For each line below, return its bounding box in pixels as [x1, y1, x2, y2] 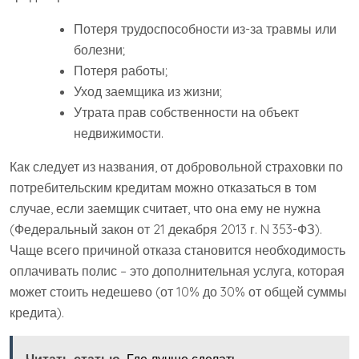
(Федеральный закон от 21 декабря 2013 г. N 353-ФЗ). [10, 221, 322, 238]
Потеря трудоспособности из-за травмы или [74, 21, 337, 38]
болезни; [74, 42, 125, 58]
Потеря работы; [74, 63, 167, 79]
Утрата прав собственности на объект [74, 104, 299, 121]
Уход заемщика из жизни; [74, 83, 222, 100]
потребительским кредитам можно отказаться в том [10, 179, 317, 196]
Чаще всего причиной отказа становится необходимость [10, 242, 345, 259]
